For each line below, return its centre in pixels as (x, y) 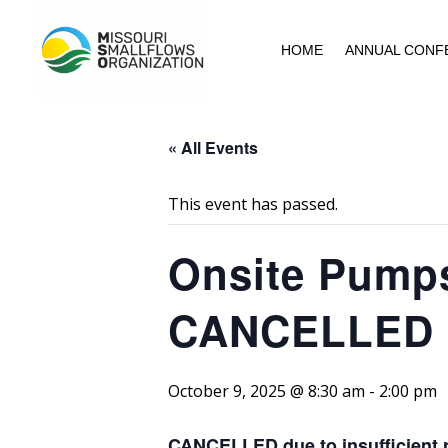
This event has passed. (253, 203)
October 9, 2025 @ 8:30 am (266, 390)
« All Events (213, 147)
